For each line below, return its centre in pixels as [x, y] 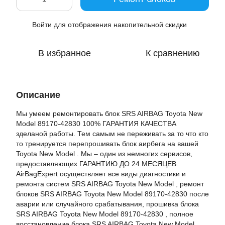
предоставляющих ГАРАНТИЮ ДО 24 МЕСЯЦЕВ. [97, 164]
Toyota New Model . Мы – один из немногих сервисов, [104, 154]
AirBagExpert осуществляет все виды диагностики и [101, 174]
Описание [38, 95]
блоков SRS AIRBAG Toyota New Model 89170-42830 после [113, 194]
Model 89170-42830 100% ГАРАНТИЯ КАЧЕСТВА [96, 124]
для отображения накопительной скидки [119, 25]
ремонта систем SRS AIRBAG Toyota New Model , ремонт [110, 184]
